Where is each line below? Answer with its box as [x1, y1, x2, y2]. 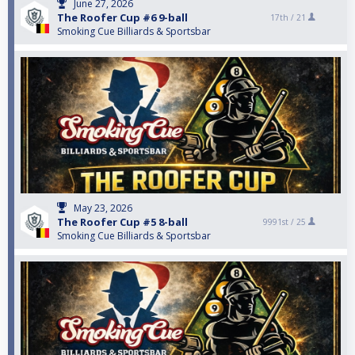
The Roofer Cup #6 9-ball [57, 10, 188, 25]
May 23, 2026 [74, 201, 132, 216]
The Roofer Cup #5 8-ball [57, 215, 188, 230]
